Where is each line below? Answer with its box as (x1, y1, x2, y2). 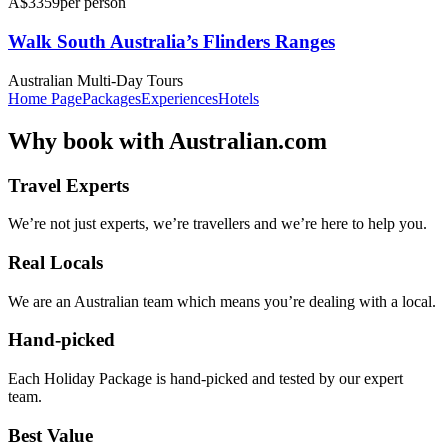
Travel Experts (8, 174, 129, 196)
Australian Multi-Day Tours (8, 71, 183, 89)
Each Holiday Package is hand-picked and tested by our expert (8, 370, 403, 388)
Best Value (8, 424, 93, 446)
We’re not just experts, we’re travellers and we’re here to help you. (8, 215, 427, 233)
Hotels (218, 89, 259, 107)
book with (57, 127, 169, 154)
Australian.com (169, 127, 327, 154)
